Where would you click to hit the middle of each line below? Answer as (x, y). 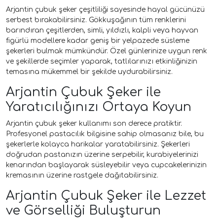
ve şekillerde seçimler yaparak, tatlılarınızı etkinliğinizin (102, 61)
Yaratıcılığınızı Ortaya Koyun (99, 107)
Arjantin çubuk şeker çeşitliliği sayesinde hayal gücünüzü (105, 9)
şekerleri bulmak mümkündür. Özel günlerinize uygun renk (107, 51)
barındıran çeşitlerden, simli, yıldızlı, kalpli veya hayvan (102, 30)
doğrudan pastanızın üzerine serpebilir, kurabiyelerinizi (102, 154)
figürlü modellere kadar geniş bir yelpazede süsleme (98, 40)
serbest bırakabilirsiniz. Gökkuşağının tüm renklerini (96, 20)
